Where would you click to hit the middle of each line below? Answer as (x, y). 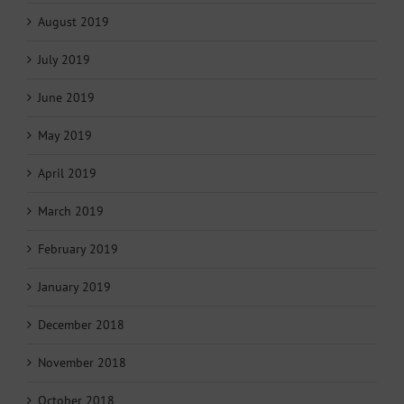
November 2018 (82, 362)
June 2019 (66, 97)
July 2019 (64, 59)
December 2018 (81, 324)
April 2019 (67, 173)
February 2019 (78, 248)
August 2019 (73, 21)
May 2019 (65, 135)
